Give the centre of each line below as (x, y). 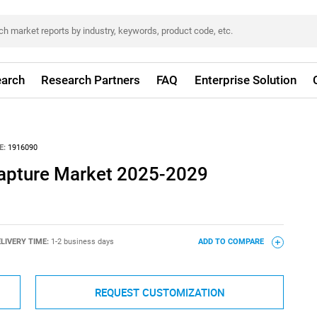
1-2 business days (82, 242)
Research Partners (91, 80)
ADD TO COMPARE (232, 242)
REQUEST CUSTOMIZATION (160, 293)
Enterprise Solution (245, 80)
